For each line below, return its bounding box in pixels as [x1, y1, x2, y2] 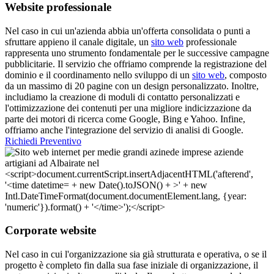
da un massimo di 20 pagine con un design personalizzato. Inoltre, [5, 80, 259, 91]
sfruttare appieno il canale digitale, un [5, 36, 151, 47]
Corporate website [5, 224, 96, 237]
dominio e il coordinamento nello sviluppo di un [5, 69, 192, 80]
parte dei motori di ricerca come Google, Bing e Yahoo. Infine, [5, 113, 245, 124]
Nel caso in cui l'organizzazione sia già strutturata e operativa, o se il [5, 249, 267, 260]
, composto [224, 69, 267, 80]
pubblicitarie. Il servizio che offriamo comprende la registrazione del [5, 58, 267, 69]
